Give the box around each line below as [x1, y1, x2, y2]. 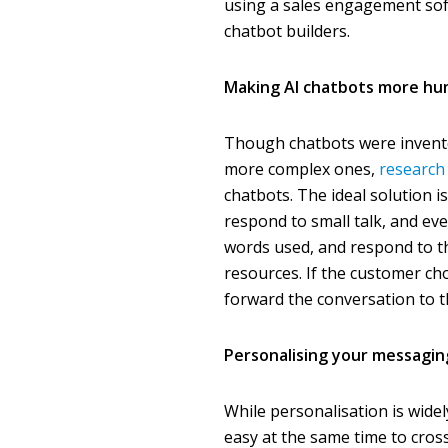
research [375, 158, 446, 180]
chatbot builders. [224, 20, 351, 42]
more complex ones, [224, 158, 376, 180]
